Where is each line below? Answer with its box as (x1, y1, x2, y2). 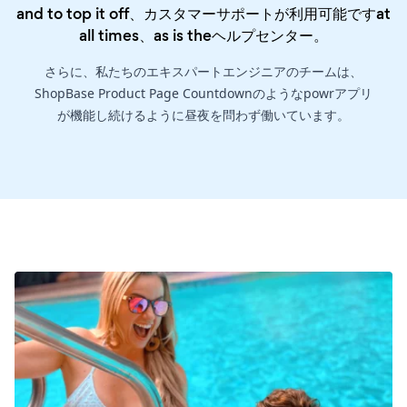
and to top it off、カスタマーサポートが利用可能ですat (16, 2, 391, 25)
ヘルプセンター (212, 24, 313, 46)
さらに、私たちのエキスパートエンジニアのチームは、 (45, 62, 362, 80)
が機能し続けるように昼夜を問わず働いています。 (57, 105, 350, 124)
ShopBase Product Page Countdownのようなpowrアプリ (35, 84, 372, 102)
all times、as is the (79, 24, 212, 46)
